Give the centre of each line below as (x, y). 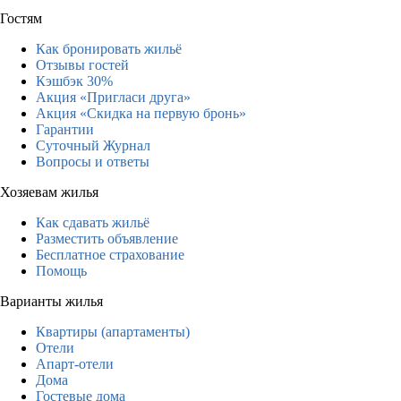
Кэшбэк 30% (74, 81)
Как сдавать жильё (93, 222)
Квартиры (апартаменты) (113, 331)
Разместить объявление (107, 238)
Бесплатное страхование (110, 254)
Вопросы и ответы (93, 161)
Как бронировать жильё (109, 48)
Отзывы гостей (82, 64)
